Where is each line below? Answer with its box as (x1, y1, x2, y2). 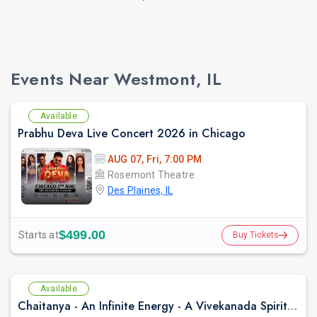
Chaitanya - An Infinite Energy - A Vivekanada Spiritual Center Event (287, 297, 297, 314)
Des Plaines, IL (108, 184, 173, 196)
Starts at (18, 229, 59, 241)
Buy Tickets (233, 229, 279, 240)
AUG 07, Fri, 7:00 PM (108, 153, 202, 165)
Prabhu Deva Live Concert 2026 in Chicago (18, 125, 246, 142)
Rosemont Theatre (108, 168, 195, 180)
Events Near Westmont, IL (11, 66, 221, 91)
